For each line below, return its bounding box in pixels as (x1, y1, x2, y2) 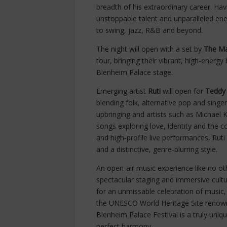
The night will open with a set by (96, 44, 204, 54)
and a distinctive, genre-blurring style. (96, 144, 217, 155)
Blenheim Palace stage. (96, 67, 173, 78)
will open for (161, 86, 205, 96)
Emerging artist (96, 86, 148, 96)
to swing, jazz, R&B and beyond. (96, 25, 203, 35)
